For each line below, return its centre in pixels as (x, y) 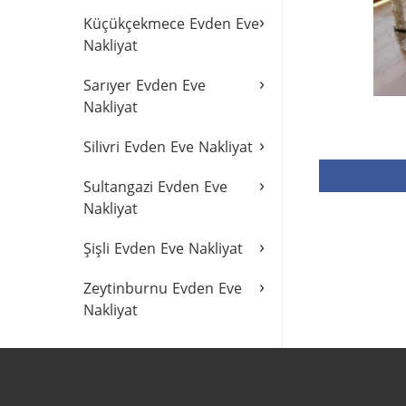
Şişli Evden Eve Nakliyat (163, 248)
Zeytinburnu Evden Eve (163, 288)
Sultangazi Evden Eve (155, 187)
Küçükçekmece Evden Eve (171, 24)
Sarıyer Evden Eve (145, 85)
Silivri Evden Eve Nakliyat (168, 147)
